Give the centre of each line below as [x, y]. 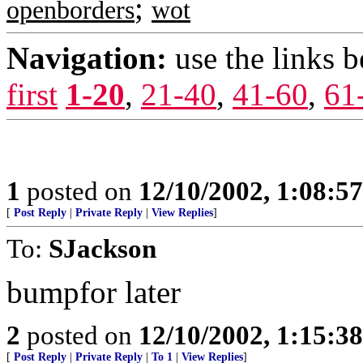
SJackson [102, 248]
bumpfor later [94, 292]
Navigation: [87, 58]
